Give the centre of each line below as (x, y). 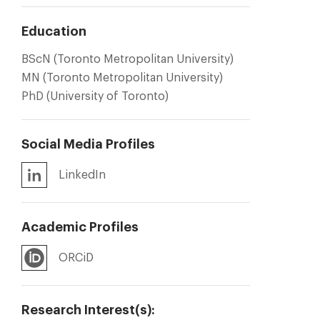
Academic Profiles (80, 227)
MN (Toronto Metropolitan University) (122, 77)
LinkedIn (82, 175)
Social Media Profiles (88, 144)
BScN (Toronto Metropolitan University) (127, 58)
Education (54, 31)
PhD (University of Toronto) (95, 95)
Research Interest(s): (88, 310)
